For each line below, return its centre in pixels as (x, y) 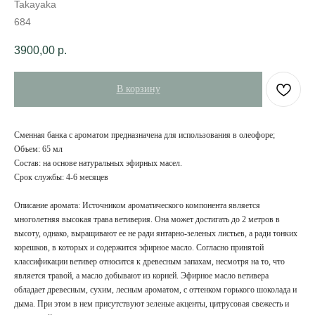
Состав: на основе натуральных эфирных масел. (98, 163)
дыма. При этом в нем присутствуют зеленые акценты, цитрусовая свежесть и (152, 304)
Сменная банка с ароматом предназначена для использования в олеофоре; (144, 135)
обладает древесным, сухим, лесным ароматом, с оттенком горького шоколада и (155, 290)
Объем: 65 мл (38, 149)
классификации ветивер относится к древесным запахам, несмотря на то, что (149, 262)
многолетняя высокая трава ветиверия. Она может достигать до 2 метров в (147, 220)
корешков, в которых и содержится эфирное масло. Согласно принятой (139, 248)
